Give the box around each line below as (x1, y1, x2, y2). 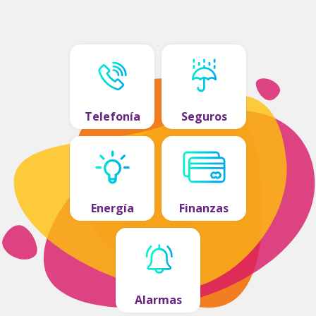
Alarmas (134, 292, 182, 308)
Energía (90, 200, 134, 216)
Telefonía (84, 109, 140, 124)
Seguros (181, 109, 227, 124)
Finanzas (179, 200, 229, 216)
